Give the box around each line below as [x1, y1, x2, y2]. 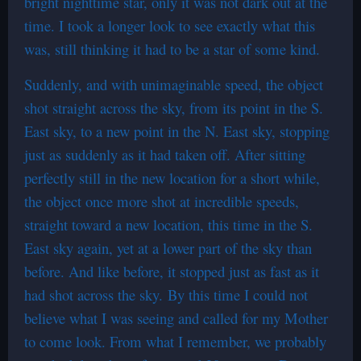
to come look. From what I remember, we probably [24, 331, 326, 351]
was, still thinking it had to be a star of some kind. [24, 39, 320, 59]
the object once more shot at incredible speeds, [24, 191, 299, 211]
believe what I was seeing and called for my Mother [24, 308, 328, 328]
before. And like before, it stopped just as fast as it [24, 261, 319, 281]
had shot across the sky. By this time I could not [24, 284, 308, 305]
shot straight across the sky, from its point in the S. [24, 98, 323, 118]
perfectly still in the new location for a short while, [24, 168, 320, 188]
